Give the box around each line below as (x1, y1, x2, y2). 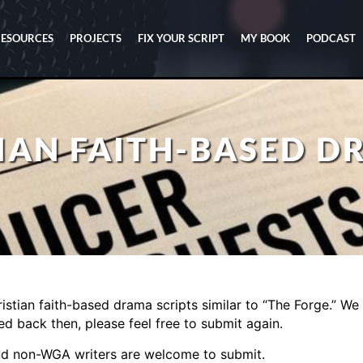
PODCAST (306, 32, 357, 45)
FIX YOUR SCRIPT (138, 32, 225, 45)
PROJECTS (70, 32, 122, 45)
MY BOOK (241, 32, 291, 45)
